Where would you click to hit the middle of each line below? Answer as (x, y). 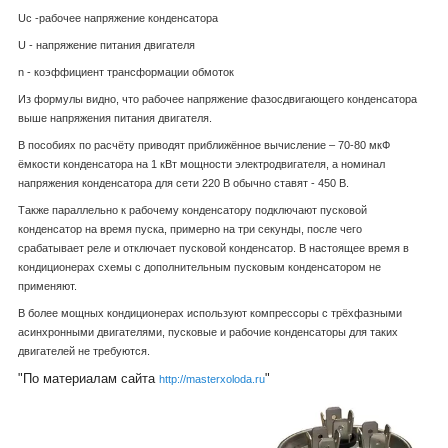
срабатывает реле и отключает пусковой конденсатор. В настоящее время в (213, 248)
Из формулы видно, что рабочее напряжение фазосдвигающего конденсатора (217, 99)
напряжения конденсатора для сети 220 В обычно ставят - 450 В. (183, 183)
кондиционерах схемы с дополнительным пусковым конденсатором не (199, 267)
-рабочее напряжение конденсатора (125, 18)
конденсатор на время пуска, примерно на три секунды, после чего (190, 229)
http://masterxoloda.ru (212, 379)
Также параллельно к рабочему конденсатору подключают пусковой (192, 210)
